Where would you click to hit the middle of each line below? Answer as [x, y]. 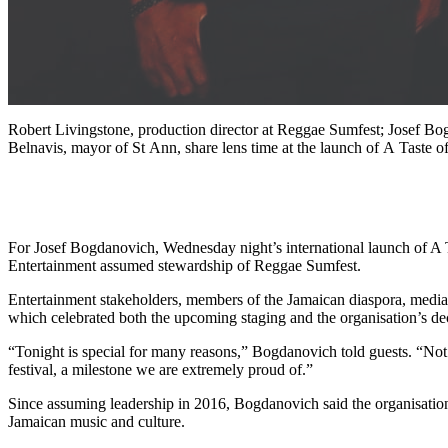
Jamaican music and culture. [96, 421]
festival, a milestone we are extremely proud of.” [160, 369]
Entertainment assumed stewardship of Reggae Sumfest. [184, 265]
